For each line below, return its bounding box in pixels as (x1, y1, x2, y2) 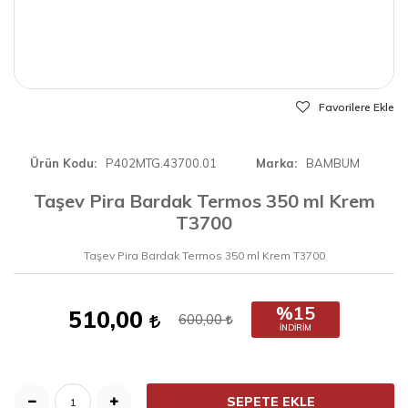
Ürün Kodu (30, 156, 94, 170)
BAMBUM (306, 156, 360, 170)
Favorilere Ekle (319, 100, 394, 114)
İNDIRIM (280, 322, 311, 332)
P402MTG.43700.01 (106, 156, 217, 170)
